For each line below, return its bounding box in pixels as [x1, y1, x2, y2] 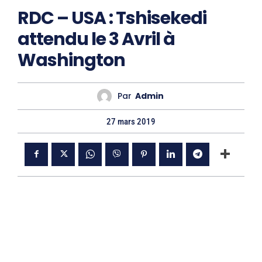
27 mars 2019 [106, 116, 156, 127]
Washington [18, 47, 125, 73]
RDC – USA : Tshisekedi [18, 5, 206, 30]
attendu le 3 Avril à [18, 26, 175, 51]
